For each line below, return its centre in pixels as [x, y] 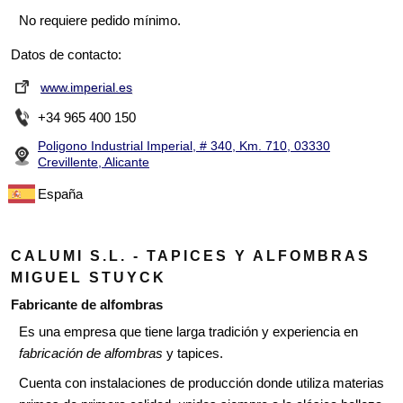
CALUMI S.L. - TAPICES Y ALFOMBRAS [191, 256]
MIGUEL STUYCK [89, 278]
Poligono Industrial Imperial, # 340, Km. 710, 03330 [184, 146]
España [60, 194]
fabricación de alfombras [91, 354]
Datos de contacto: [66, 55]
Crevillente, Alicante [94, 162]
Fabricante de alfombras [87, 305]
